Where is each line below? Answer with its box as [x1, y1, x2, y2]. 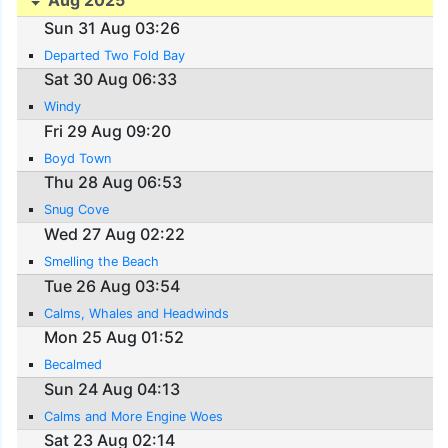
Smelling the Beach [44, 253, 160, 269]
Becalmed [44, 357, 103, 373]
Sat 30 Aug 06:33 [44, 69, 178, 90]
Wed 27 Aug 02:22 [44, 223, 186, 244]
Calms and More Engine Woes [44, 408, 224, 424]
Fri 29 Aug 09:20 [44, 120, 172, 141]
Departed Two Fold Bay [44, 47, 186, 63]
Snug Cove [44, 202, 110, 218]
